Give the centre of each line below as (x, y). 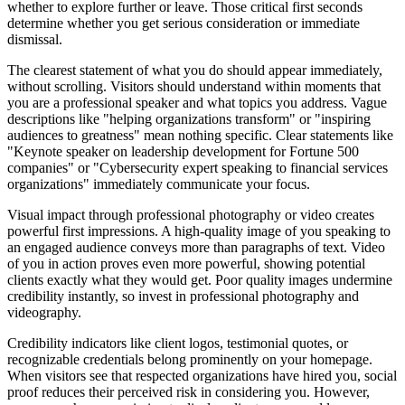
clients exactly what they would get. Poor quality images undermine (200, 280)
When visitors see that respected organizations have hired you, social (202, 376)
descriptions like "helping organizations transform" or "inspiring (189, 119)
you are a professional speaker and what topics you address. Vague (197, 103)
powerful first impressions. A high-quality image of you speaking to (199, 231)
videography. (44, 313)
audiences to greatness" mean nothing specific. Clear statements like (200, 136)
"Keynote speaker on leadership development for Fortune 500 (183, 152)
